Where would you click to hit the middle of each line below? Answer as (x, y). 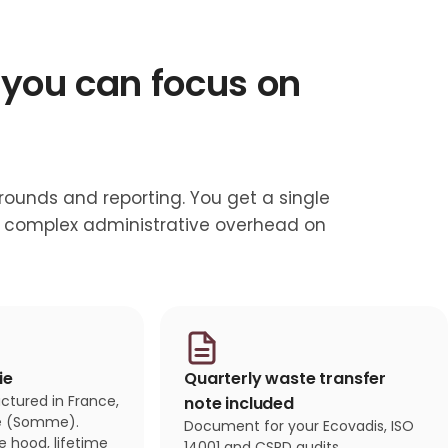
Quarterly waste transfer (285, 379)
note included (239, 404)
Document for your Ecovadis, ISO (299, 426)
